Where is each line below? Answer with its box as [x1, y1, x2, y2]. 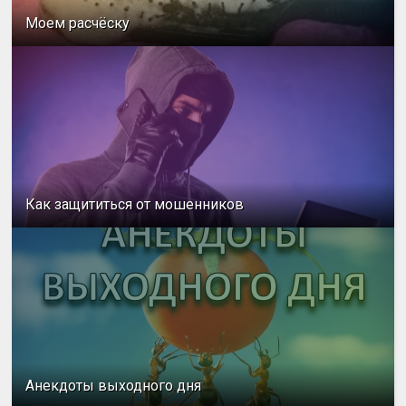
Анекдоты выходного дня [25, 377, 202, 395]
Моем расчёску [25, 14, 130, 33]
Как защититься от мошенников [25, 196, 245, 214]
